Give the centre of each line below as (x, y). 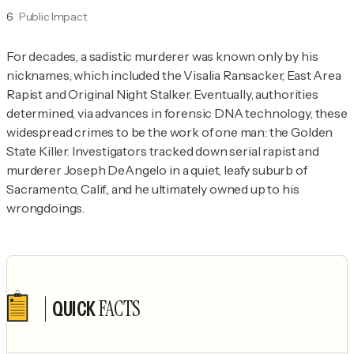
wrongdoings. (46, 208)
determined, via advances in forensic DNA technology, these (177, 113)
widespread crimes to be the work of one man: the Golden (170, 132)
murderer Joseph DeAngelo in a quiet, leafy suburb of (157, 170)
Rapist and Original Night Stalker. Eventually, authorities (162, 94)
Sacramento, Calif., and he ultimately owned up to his (153, 189)
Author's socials (72, 335)
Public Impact (53, 17)
